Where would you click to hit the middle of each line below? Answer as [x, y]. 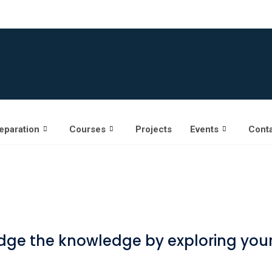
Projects [153, 129]
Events [204, 129]
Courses [87, 129]
